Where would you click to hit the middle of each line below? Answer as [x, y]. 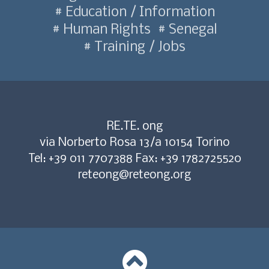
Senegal [191, 30]
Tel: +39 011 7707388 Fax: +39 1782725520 [134, 159]
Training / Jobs [138, 47]
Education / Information [138, 12]
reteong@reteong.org [134, 175]
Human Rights [105, 30]
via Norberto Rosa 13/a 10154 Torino [134, 142]
